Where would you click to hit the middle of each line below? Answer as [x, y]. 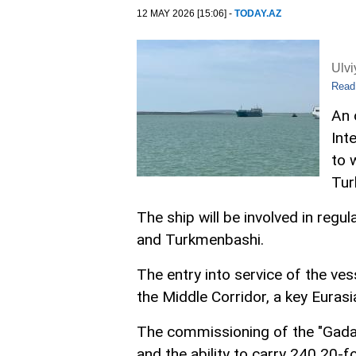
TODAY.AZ [258, 14]
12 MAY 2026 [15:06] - [186, 14]
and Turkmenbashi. [200, 240]
